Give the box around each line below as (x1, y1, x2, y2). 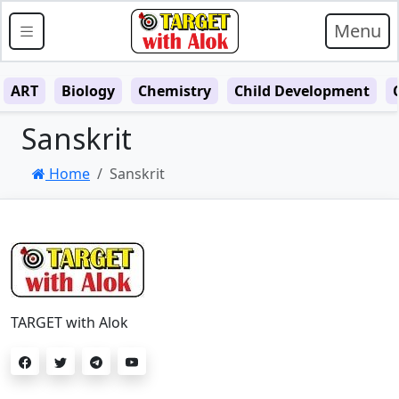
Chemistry (138, 81, 211, 101)
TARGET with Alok (11, 313, 128, 332)
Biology (61, 81, 115, 101)
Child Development (234, 81, 370, 101)
